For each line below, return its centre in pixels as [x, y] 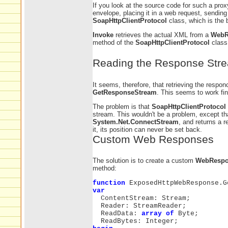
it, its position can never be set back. [147, 129]
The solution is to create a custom [144, 161]
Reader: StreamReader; [139, 206]
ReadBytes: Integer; [135, 221]
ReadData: [117, 213]
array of [158, 213]
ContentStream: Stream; [141, 198]
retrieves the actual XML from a [162, 35]
